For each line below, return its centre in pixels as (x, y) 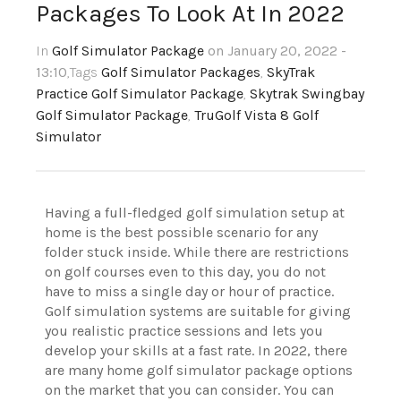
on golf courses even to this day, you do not (185, 272)
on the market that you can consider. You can (189, 390)
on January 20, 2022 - (277, 51)
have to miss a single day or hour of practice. (189, 292)
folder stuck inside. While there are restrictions (197, 252)
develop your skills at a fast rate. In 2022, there (196, 351)
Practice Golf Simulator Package (140, 94)
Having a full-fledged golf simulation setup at (195, 213)
